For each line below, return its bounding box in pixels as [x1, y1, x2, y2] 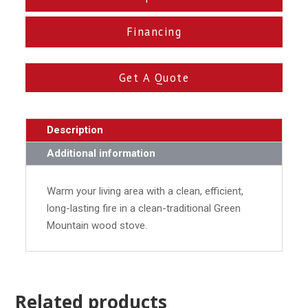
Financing [126, 24, 182, 40]
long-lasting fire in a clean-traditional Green [47, 201, 241, 214]
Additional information [47, 146, 156, 159]
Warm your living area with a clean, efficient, [47, 184, 244, 197]
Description [47, 123, 104, 136]
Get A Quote [118, 70, 190, 86]
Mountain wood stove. [47, 219, 148, 232]
